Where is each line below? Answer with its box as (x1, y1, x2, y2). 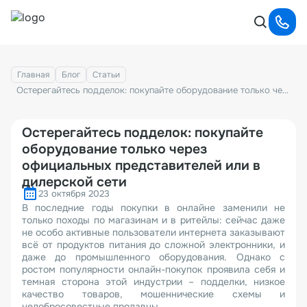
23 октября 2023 (38, 187, 110, 199)
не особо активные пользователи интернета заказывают (22, 226, 285, 238)
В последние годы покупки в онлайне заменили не (22, 201, 285, 214)
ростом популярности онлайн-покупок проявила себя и (22, 263, 285, 275)
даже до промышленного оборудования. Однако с (22, 251, 285, 263)
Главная (17, 69, 49, 80)
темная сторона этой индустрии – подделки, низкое (22, 275, 285, 288)
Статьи (93, 69, 120, 80)
